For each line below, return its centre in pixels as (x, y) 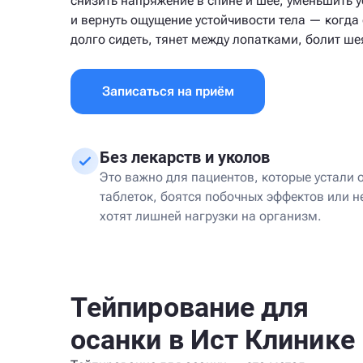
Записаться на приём (168, 91)
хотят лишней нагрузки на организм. (211, 216)
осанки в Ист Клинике (213, 340)
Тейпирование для (190, 307)
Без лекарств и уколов (185, 157)
